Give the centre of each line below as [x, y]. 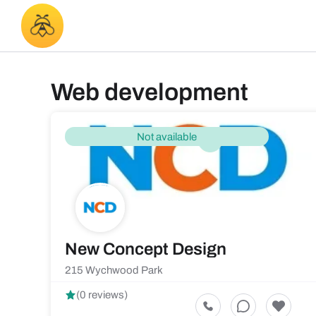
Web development [150, 92]
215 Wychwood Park [114, 270]
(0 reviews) [102, 295]
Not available [167, 136]
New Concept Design [146, 249]
